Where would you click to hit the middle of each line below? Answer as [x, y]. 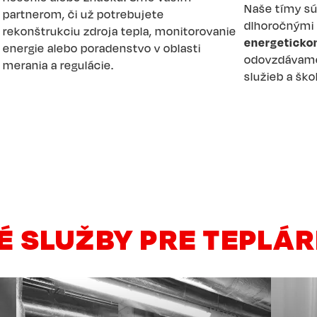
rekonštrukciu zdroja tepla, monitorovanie [120, 31]
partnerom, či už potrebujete [84, 14]
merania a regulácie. [59, 65]
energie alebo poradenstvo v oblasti [102, 48]
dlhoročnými [279, 25]
